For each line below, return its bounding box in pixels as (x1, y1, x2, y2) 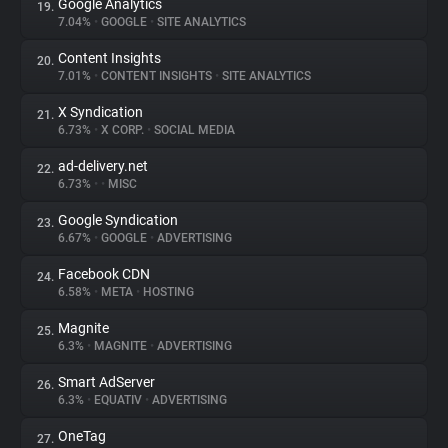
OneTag (58, 428, 106, 444)
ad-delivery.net (58, 158, 148, 174)
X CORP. (98, 123, 147, 137)
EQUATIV (91, 393, 145, 407)
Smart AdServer (58, 374, 155, 390)
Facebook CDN (58, 266, 150, 282)
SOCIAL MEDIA (151, 123, 235, 137)
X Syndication (58, 104, 143, 120)
